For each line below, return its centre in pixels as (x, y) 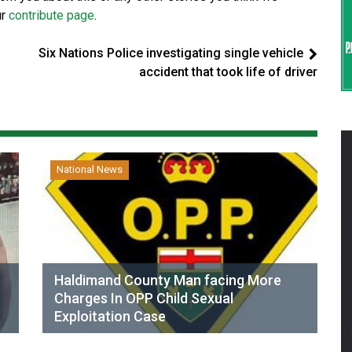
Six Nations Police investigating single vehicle (171, 53)
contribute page (51, 15)
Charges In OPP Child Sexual (144, 298)
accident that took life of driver (228, 72)
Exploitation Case (110, 316)
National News (90, 169)
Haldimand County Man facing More (168, 280)
